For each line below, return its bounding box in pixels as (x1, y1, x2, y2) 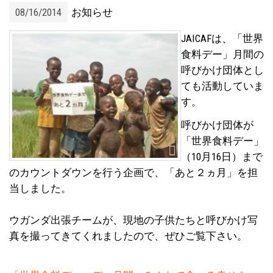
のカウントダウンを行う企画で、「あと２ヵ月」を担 (9, 166, 258, 179)
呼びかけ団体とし (181, 63, 264, 76)
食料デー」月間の (181, 48, 264, 60)
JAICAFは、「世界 (181, 32, 263, 44)
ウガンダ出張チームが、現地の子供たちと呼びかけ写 (9, 214, 258, 226)
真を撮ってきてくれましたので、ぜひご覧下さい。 (9, 230, 247, 242)
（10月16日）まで (181, 151, 263, 163)
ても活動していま (181, 79, 264, 92)
